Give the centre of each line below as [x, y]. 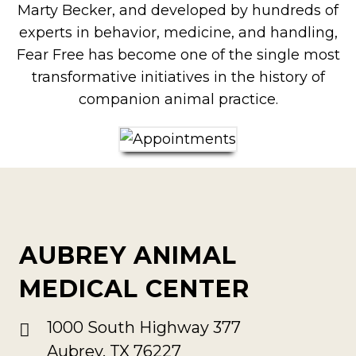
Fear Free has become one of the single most [178, 54]
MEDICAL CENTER [134, 288]
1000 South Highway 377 [143, 327]
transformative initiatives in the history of [178, 77]
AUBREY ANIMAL [128, 255]
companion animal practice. [178, 99]
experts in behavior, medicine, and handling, [178, 32]
